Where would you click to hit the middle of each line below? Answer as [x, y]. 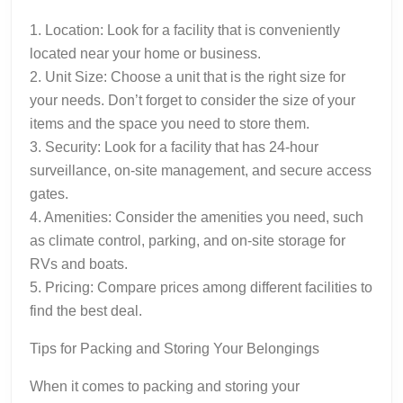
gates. [49, 193]
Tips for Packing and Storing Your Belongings [175, 348]
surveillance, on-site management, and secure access [201, 170]
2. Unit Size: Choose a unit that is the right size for [188, 76]
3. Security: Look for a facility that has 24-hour [174, 147]
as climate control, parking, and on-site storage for [188, 240]
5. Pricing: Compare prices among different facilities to [201, 287]
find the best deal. [86, 310]
